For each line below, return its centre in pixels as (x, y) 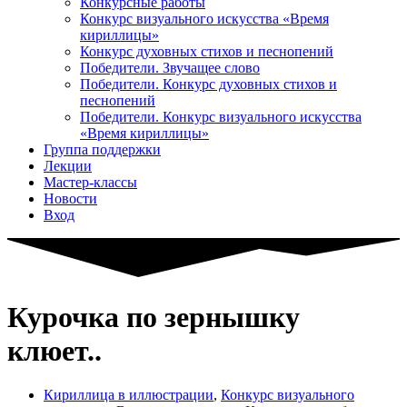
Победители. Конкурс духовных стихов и (208, 84)
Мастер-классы (90, 183)
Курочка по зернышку (154, 317)
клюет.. (55, 351)
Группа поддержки (102, 150)
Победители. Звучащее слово (170, 68)
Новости (70, 199)
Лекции (68, 166)
